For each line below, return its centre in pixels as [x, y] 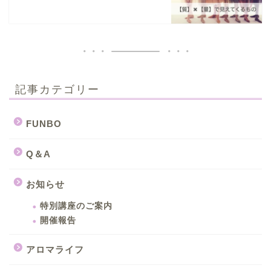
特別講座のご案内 [76, 206]
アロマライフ [55, 249]
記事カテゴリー [57, 89]
